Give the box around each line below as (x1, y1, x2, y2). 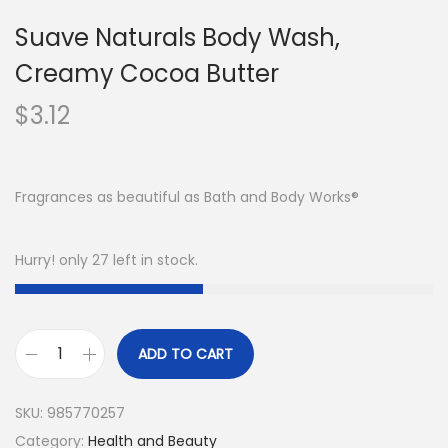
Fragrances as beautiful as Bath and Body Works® (15, 187, 359, 207)
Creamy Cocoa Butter (15, 57, 279, 90)
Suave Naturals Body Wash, (15, 21, 340, 54)
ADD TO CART (138, 344, 233, 364)
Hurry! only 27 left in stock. (15, 250, 198, 270)
